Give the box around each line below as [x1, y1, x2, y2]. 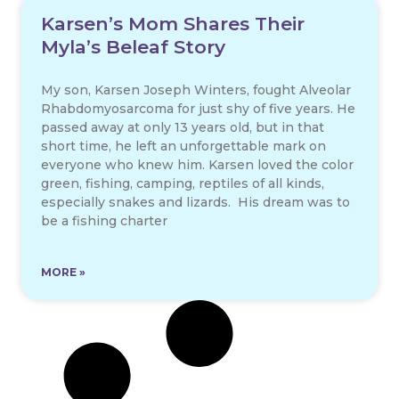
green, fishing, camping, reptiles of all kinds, [41, 175, 324, 192]
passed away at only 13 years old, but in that [41, 119, 324, 136]
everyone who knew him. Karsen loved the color [41, 157, 354, 174]
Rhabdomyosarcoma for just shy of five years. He [41, 101, 355, 118]
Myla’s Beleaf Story [41, 36, 225, 59]
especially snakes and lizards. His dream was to [41, 194, 350, 211]
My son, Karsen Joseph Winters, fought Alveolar [41, 82, 351, 99]
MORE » [41, 265, 85, 280]
